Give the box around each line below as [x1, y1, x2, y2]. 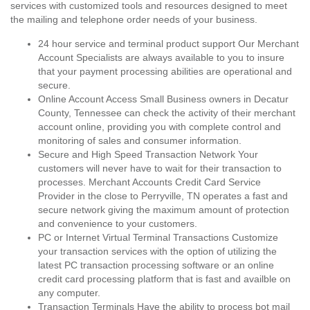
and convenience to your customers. [38, 218, 197, 229]
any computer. [38, 287, 100, 298]
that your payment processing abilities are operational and [38, 66, 292, 77]
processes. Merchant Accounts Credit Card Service [38, 176, 261, 188]
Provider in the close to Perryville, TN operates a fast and [38, 190, 288, 201]
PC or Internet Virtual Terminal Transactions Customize [38, 232, 278, 243]
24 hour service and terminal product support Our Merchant [38, 38, 299, 49]
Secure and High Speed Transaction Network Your [38, 149, 258, 160]
